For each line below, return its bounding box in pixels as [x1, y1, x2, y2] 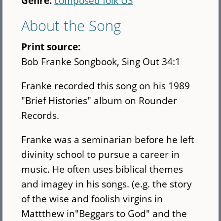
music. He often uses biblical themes [21, 162, 184, 176]
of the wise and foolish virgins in [21, 192, 163, 206]
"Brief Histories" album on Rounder [21, 94, 178, 108]
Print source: [21, 39, 83, 53]
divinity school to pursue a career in [21, 147, 180, 161]
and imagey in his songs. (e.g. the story [21, 177, 192, 191]
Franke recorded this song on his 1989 [21, 79, 190, 93]
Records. [21, 109, 60, 122]
